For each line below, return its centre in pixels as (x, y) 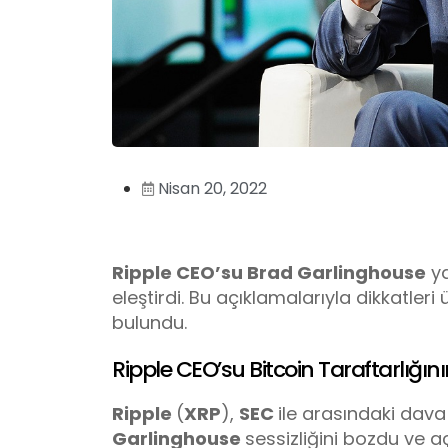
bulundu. (149, 322)
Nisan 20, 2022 (212, 188)
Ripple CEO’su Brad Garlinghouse (269, 272)
